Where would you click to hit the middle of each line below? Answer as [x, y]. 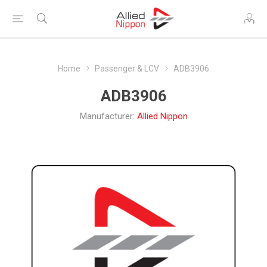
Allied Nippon [162, 116]
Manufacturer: [107, 116]
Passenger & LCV [127, 69]
